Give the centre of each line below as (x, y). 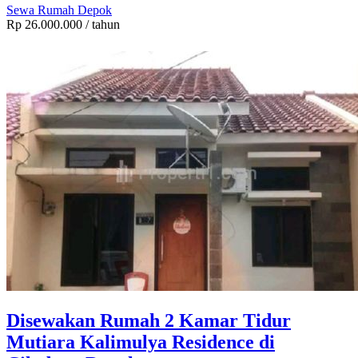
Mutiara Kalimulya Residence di (141, 342)
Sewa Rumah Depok (59, 10)
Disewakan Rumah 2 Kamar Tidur (149, 321)
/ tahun (101, 25)
